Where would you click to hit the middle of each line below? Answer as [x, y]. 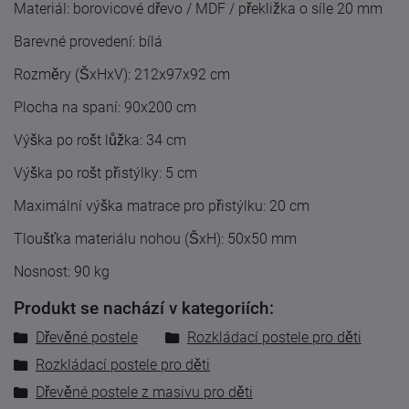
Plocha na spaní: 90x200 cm [105, 107]
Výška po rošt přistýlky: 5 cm [105, 173]
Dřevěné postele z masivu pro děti [144, 392]
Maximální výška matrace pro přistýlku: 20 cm [162, 205]
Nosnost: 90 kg [62, 271]
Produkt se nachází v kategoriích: [144, 308]
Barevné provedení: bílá [88, 41]
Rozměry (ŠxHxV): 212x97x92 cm [122, 74]
